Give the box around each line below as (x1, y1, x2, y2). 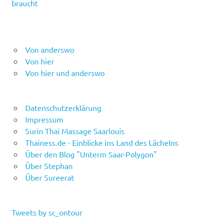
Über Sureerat (25, 172, 74, 182)
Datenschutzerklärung (25, 102, 101, 112)
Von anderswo (25, 44, 74, 54)
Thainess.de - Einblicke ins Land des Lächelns (25, 137, 178, 147)
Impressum (25, 114, 63, 124)
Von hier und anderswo (25, 67, 105, 77)
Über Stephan (25, 160, 73, 170)
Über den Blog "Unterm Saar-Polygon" (25, 149, 157, 159)
